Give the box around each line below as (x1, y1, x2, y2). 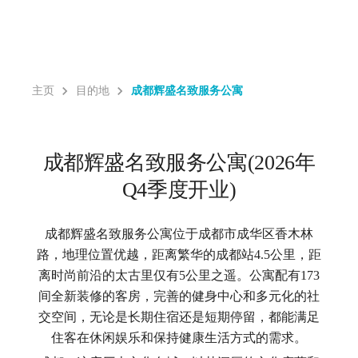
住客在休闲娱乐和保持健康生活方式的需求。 (51, 331, 307, 344)
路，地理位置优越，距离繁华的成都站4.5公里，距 (37, 248, 321, 261)
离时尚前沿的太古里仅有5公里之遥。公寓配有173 (38, 268, 320, 282)
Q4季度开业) (121, 178, 237, 201)
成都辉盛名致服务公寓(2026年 (42, 151, 316, 174)
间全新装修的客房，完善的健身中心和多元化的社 (38, 289, 320, 303)
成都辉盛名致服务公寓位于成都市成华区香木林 (45, 227, 313, 241)
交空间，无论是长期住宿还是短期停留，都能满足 (38, 310, 320, 324)
